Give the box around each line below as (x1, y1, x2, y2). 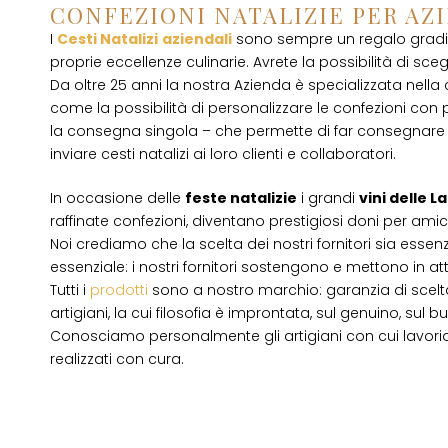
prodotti (90, 280, 152, 300)
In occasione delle (50, 188, 185, 208)
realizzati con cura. (50, 349, 184, 369)
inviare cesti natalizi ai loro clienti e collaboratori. (50, 144, 396, 164)
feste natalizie (185, 188, 297, 208)
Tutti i (50, 280, 90, 300)
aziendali (162, 29, 232, 49)
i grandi (297, 188, 359, 208)
